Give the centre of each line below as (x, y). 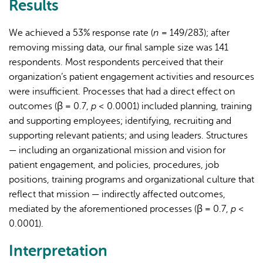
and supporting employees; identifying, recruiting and (120, 121)
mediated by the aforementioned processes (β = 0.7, (120, 209)
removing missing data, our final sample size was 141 (119, 47)
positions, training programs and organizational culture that (131, 179)
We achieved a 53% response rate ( (81, 33)
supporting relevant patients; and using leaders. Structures (128, 135)
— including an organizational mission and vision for (117, 150)
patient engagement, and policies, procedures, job (114, 165)
